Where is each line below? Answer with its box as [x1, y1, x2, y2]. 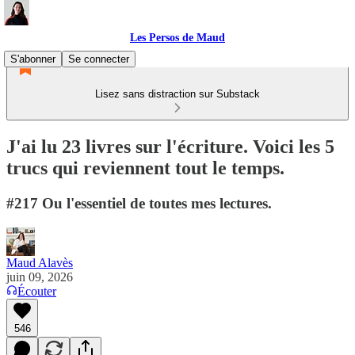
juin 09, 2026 [6, 269, 73, 284]
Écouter [17, 284, 56, 298]
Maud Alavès [6, 255, 73, 269]
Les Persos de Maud [130, 32, 225, 44]
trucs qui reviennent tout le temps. [6, 157, 284, 178]
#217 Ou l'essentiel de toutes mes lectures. [6, 194, 272, 212]
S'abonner [10, 53, 55, 65]
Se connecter [68, 53, 129, 65]
